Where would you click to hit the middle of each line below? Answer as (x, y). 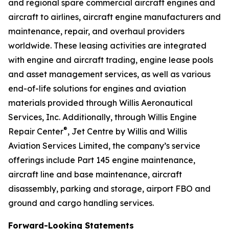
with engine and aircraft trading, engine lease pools (111, 60)
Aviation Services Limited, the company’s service (104, 146)
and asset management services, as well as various (109, 74)
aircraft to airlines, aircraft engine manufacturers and (114, 17)
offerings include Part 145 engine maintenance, (102, 160)
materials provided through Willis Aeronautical (100, 103)
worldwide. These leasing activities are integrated (107, 45)
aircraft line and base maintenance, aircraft (95, 174)
